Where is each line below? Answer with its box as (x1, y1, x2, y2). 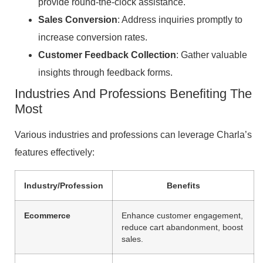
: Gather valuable (176, 50, 247, 60)
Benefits (166, 180, 200, 190)
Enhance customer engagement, (122, 210, 243, 220)
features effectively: (15, 147, 95, 158)
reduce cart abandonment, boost (122, 222, 243, 232)
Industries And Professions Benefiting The (15, 86, 252, 102)
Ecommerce (24, 210, 70, 220)
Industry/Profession (24, 180, 103, 190)
